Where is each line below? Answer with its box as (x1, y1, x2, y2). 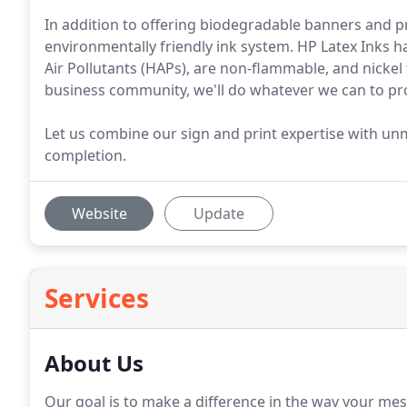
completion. (45, 145, 126, 165)
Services (45, 281, 149, 315)
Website (71, 203, 127, 223)
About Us (45, 348, 144, 378)
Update (194, 203, 244, 223)
